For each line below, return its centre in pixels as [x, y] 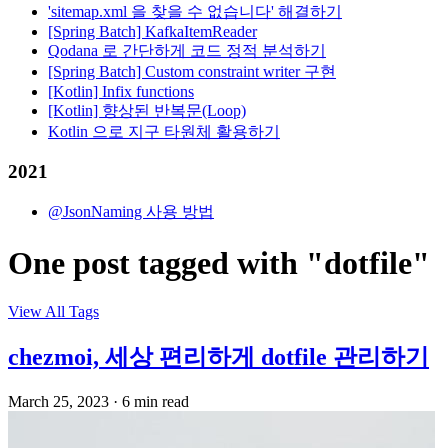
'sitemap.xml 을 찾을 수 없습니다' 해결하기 [195, 11]
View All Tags [53, 312]
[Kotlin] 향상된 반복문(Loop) [147, 110]
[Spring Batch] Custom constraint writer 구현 [192, 71]
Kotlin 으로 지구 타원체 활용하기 [164, 131]
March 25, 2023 [58, 401]
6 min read [155, 401]
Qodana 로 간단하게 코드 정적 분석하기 [187, 50]
